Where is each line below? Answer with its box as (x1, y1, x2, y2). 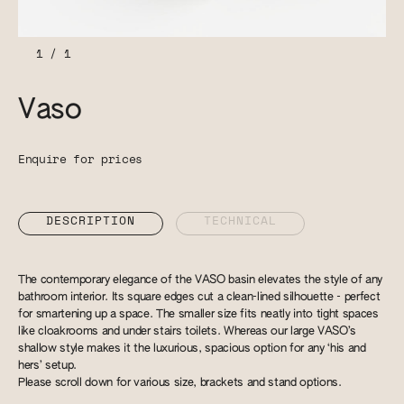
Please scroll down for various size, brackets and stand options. (18, 377, 342, 389)
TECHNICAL (203, 215, 277, 227)
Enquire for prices (18, 154, 142, 166)
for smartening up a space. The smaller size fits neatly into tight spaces (18, 308, 379, 320)
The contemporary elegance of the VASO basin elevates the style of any (18, 274, 382, 286)
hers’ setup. (18, 360, 77, 372)
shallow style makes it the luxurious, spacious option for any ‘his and (18, 343, 366, 354)
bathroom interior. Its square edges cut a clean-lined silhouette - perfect (18, 291, 381, 303)
